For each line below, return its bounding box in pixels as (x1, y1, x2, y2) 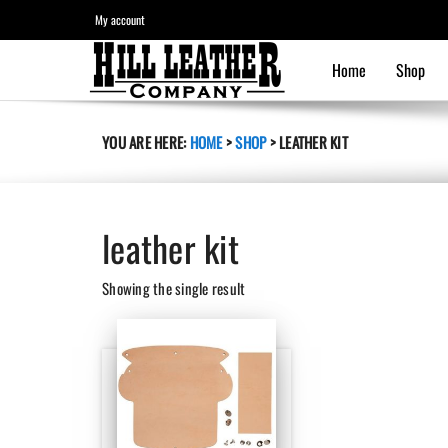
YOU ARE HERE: (102, 131, 190, 153)
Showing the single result (102, 277, 246, 299)
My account (95, 11, 145, 28)
